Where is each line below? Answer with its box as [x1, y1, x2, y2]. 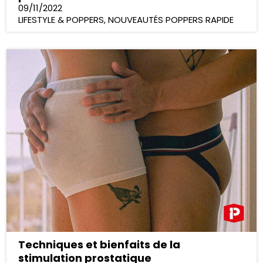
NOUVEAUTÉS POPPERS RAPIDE [108, 13, 234, 26]
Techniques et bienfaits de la [18, 237, 181, 252]
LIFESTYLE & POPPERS [18, 13, 104, 26]
